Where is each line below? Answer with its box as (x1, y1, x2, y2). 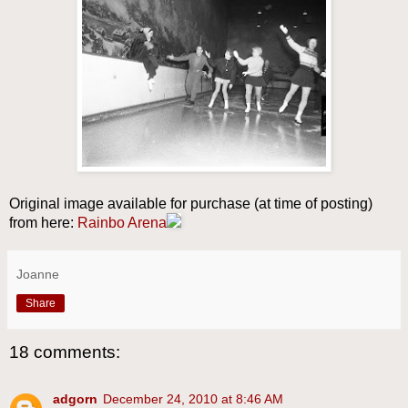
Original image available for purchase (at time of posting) (9, 195, 372, 211)
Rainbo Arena (77, 214, 167, 230)
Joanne (16, 266, 59, 281)
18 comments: (9, 342, 120, 362)
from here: (9, 214, 77, 230)
